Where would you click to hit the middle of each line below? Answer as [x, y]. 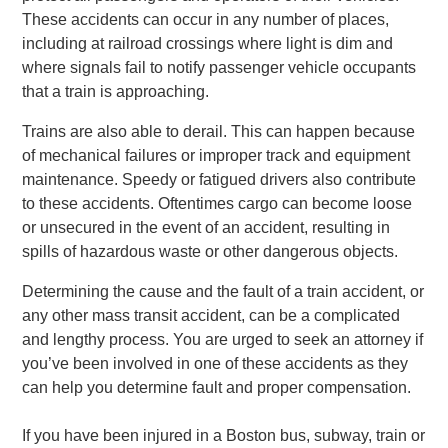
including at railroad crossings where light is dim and [208, 43]
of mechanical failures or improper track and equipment [216, 155]
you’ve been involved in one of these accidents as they [215, 363]
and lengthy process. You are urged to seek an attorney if [223, 339]
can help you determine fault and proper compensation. [217, 387]
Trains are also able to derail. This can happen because [219, 131]
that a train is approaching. [116, 91]
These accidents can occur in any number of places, [206, 19]
